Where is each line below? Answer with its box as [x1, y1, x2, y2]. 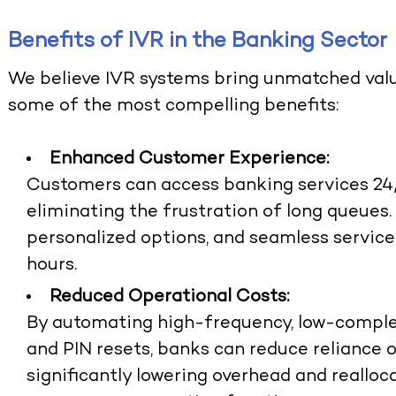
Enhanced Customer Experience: [49, 150, 330, 170]
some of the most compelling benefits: [8, 97, 339, 117]
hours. [27, 256, 78, 276]
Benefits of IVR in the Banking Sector [8, 31, 388, 54]
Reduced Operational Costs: [49, 288, 290, 308]
